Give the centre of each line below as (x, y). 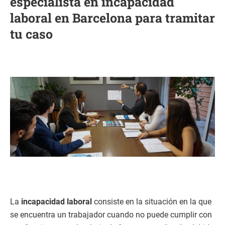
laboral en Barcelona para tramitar (113, 18)
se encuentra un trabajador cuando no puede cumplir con (111, 214)
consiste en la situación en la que (152, 201)
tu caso (31, 34)
